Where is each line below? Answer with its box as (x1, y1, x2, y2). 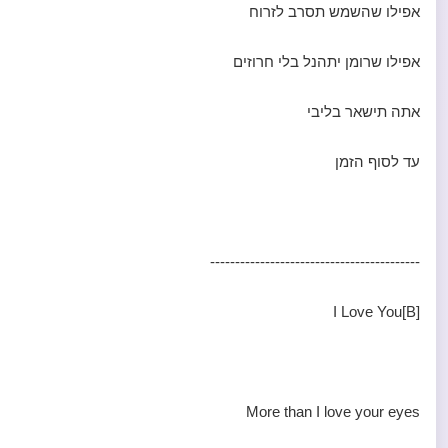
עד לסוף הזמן (335, 153, 420, 170)
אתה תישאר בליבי (307, 103, 420, 120)
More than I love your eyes (246, 403, 420, 420)
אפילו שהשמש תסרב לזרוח (249, 3, 420, 20)
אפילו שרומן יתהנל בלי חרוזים (233, 53, 420, 70)
